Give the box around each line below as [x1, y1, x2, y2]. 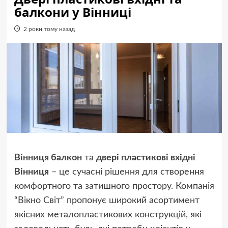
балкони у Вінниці [14, 4, 131, 20]
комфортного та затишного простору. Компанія [14, 182, 214, 191]
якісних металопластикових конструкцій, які [14, 210, 202, 220]
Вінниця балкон [14, 153, 82, 163]
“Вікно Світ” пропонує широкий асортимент [14, 196, 199, 206]
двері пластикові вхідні [96, 153, 195, 163]
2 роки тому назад [23, 26, 75, 32]
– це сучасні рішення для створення [48, 167, 204, 177]
